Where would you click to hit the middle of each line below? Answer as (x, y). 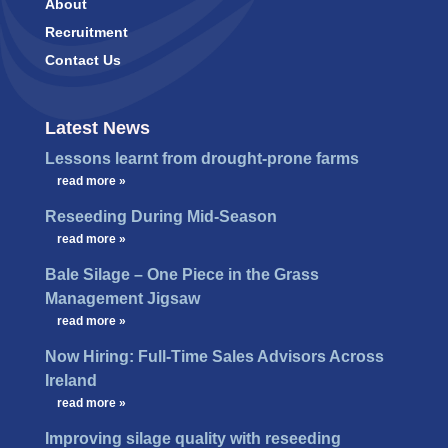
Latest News (97, 128)
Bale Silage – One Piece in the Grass (181, 275)
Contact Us (82, 60)
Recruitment (86, 32)
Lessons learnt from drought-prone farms (201, 159)
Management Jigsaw (122, 299)
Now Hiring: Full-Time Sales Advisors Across (214, 357)
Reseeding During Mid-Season (160, 217)
